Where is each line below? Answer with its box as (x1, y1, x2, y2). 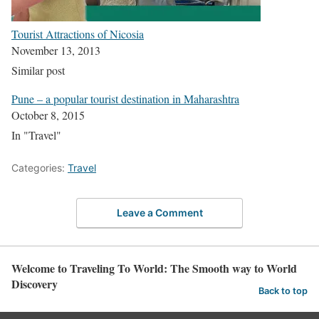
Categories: (11, 162, 68, 174)
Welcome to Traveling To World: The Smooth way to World (11, 259, 297, 276)
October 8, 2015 (11, 108, 85, 123)
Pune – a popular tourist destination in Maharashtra (11, 91, 239, 107)
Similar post (11, 63, 65, 78)
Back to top (258, 286, 308, 297)
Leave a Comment (116, 206, 203, 219)
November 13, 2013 (11, 43, 100, 58)
